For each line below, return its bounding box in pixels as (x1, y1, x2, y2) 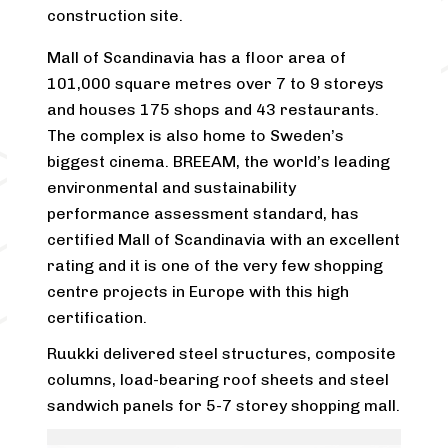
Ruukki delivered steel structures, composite (47, 344, 397, 364)
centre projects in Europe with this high (47, 282, 350, 302)
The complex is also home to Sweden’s (47, 126, 345, 146)
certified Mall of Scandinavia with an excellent (47, 230, 401, 250)
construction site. (47, 6, 184, 26)
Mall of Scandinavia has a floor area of (47, 48, 347, 68)
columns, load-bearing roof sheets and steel (47, 370, 390, 390)
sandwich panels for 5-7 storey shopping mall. (47, 396, 401, 416)
